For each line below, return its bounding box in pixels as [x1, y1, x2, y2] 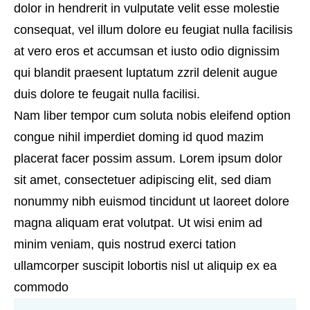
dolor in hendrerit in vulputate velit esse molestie [14, 1, 280, 15]
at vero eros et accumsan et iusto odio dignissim [14, 44, 280, 58]
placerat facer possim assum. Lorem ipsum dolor [14, 152, 282, 165]
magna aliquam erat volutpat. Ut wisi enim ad [14, 216, 262, 230]
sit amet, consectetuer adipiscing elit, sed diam [14, 173, 271, 187]
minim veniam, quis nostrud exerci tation [14, 237, 236, 251]
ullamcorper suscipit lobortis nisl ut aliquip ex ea [14, 259, 277, 273]
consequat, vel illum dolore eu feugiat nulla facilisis [14, 23, 293, 37]
